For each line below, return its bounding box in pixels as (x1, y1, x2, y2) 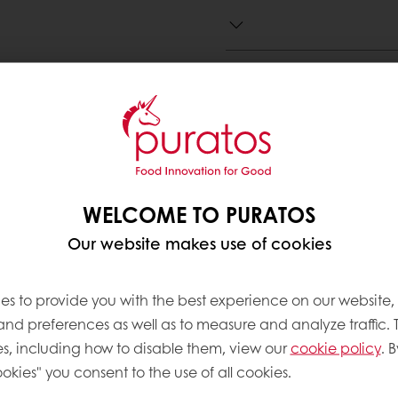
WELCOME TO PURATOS (83, 198, 315, 229)
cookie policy (290, 337, 381, 358)
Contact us (272, 113, 347, 133)
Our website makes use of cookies (67, 231, 331, 255)
